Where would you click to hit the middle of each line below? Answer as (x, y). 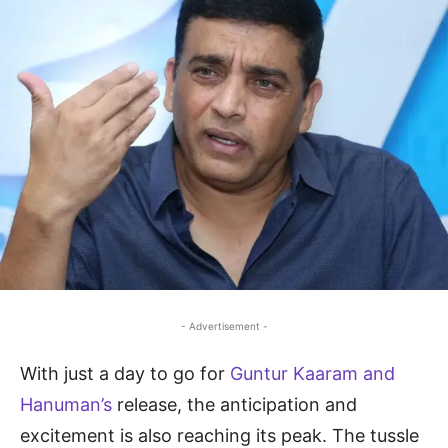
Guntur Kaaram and (312, 374)
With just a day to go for (125, 374)
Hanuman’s (68, 405)
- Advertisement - (224, 326)
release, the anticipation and (237, 405)
